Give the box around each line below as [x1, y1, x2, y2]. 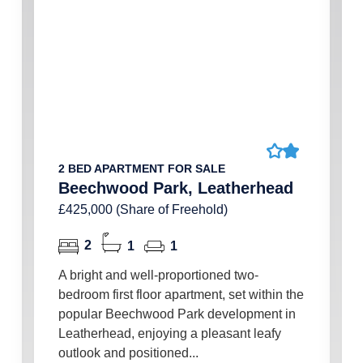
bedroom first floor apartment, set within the [58, 288, 304, 301]
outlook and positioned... [58, 346, 199, 360]
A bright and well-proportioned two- [58, 268, 258, 282]
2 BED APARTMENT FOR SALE [58, 162, 225, 175]
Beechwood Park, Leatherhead [58, 179, 293, 197]
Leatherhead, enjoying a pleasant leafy [58, 327, 281, 340]
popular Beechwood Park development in [58, 307, 296, 321]
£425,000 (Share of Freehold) [58, 203, 228, 216]
